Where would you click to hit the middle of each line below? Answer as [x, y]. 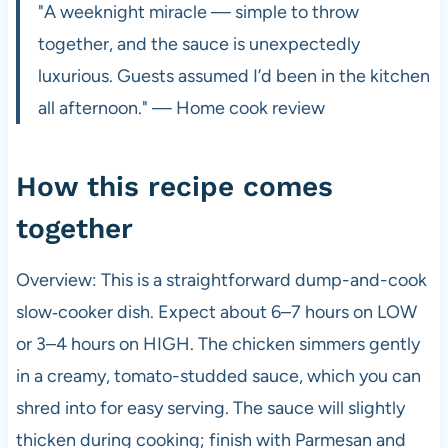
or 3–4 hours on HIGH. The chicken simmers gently [217, 344]
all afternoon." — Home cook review [181, 108]
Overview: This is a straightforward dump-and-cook [221, 280]
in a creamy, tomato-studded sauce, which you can [218, 376]
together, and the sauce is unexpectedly [198, 44]
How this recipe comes [174, 187]
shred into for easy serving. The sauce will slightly [210, 408]
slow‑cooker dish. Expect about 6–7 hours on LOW [216, 312]
